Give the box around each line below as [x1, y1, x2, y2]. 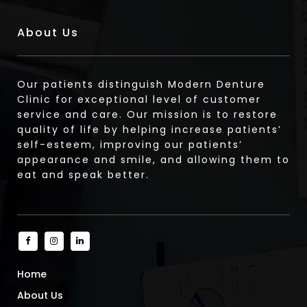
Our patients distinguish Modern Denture [17, 77, 265, 92]
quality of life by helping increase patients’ [17, 123, 282, 137]
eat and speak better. [17, 168, 149, 182]
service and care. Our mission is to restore [17, 108, 278, 122]
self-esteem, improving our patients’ [17, 138, 243, 152]
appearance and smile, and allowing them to [17, 153, 290, 167]
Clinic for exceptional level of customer [17, 93, 261, 107]
